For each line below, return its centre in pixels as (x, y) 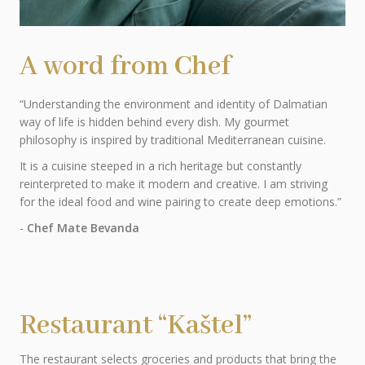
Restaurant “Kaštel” (135, 326)
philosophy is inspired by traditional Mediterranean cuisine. (172, 140)
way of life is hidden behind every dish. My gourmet (154, 122)
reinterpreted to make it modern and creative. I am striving (173, 184)
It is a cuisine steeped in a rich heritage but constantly (160, 166)
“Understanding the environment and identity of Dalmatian (173, 104)
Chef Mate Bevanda (83, 228)
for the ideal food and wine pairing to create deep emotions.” (180, 202)
